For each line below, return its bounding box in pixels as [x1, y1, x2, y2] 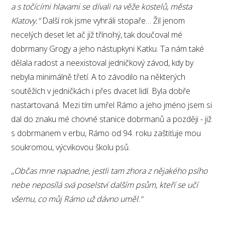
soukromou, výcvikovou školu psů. [11, 141, 131, 153]
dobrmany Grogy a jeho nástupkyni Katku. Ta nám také [11, 43, 204, 54]
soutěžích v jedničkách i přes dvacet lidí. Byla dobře [11, 85, 191, 96]
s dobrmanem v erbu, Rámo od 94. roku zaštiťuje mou [11, 127, 201, 139]
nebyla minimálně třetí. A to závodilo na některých [11, 71, 186, 82]
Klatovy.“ [11, 15, 43, 26]
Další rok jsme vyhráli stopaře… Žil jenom [42, 15, 185, 26]
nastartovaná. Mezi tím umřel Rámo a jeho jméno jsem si [11, 99, 212, 110]
